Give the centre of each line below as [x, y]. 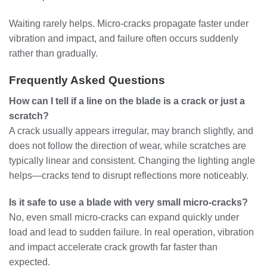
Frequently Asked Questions [87, 80]
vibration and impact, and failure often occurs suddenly [124, 39]
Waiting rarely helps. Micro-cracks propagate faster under [129, 24]
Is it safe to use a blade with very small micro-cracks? [128, 203]
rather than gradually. [53, 54]
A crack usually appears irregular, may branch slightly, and [131, 131]
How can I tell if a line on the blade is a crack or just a [127, 101]
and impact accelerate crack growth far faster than [113, 247]
